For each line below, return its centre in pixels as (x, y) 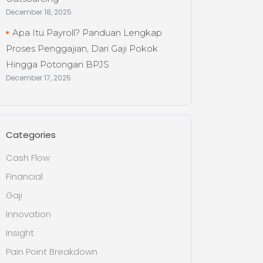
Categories (31, 135)
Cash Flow (28, 158)
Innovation (29, 214)
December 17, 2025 (39, 78)
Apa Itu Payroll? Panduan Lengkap (87, 33)
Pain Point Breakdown (52, 252)
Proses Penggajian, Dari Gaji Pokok (82, 48)
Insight (20, 233)
